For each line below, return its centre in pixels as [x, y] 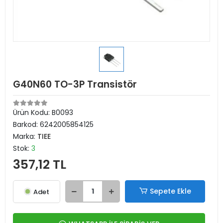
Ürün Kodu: [32, 112]
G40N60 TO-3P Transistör [75, 84]
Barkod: [26, 124]
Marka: [25, 136]
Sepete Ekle [170, 191]
